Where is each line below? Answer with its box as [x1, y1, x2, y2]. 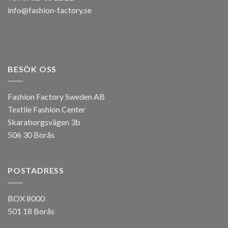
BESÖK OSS [8, 64, 57, 74]
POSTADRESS [8, 165, 64, 176]
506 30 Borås [8, 130, 54, 140]
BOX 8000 [8, 193, 45, 203]
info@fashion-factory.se [8, 5, 92, 15]
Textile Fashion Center [8, 104, 85, 115]
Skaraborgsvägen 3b [8, 117, 80, 127]
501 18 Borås [8, 206, 54, 216]
